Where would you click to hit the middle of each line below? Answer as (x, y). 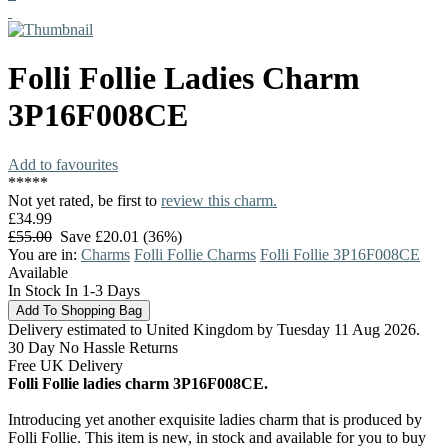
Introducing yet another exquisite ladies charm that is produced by (215, 419)
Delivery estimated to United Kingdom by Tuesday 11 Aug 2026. (214, 329)
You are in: (44, 254)
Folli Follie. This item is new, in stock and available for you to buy (217, 437)
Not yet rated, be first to (84, 200)
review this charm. (219, 200)
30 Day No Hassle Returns (93, 347)
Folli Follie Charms (195, 254)
